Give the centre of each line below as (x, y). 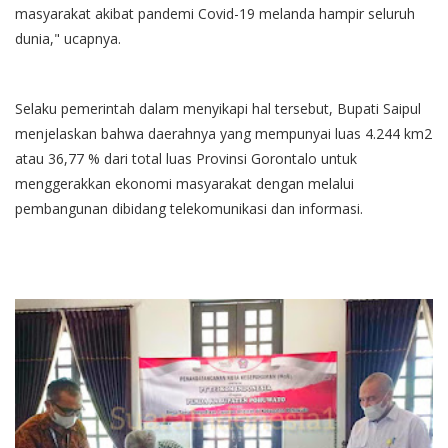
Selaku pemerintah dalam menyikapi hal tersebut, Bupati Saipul (218, 109)
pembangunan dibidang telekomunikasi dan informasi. (191, 209)
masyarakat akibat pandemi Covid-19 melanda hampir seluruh (215, 14)
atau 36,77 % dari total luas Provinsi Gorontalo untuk (186, 159)
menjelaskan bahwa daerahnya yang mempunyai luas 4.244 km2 (223, 134)
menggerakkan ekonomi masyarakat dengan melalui (184, 184)
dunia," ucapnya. (70, 39)
